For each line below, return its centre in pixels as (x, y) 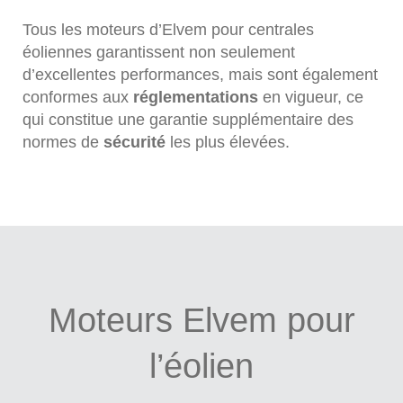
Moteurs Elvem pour (201, 320)
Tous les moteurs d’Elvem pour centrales (168, 29)
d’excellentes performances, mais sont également (200, 74)
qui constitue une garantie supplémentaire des (188, 119)
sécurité (134, 142)
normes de (63, 142)
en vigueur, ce (311, 97)
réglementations (196, 97)
